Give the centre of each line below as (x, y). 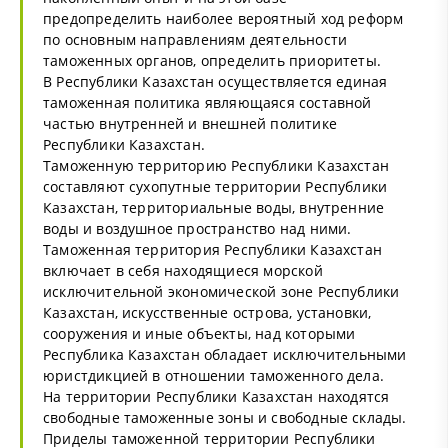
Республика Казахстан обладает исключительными (225, 354)
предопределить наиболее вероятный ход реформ (223, 18)
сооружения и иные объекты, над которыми (199, 333)
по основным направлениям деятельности (195, 39)
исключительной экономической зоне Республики (221, 291)
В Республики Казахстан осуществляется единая (215, 81)
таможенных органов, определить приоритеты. (212, 60)
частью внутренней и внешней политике (190, 123)
